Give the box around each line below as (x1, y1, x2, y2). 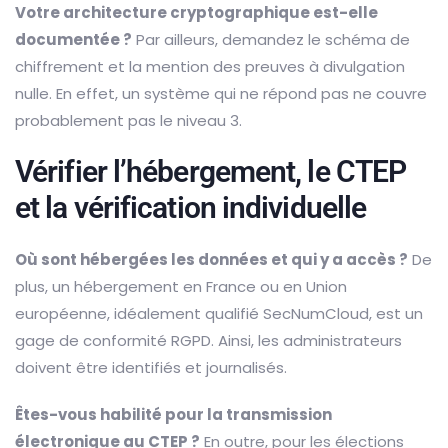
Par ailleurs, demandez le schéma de (132, 28, 410, 50)
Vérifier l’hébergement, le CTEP (15, 153, 407, 189)
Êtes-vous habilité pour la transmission (15, 403, 332, 425)
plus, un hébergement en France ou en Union (15, 275, 347, 297)
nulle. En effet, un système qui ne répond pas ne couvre (15, 82, 427, 104)
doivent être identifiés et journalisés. (15, 356, 287, 378)
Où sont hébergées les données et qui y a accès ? (15, 248, 408, 270)
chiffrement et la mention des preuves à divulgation (15, 55, 405, 77)
